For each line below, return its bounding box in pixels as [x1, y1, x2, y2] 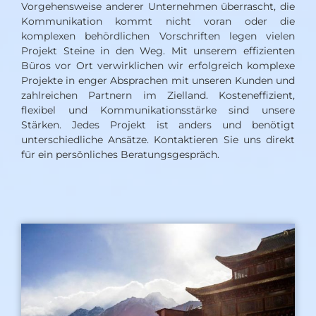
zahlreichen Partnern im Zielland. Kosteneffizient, [21, 89, 295, 102]
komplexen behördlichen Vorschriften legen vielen [21, 30, 295, 42]
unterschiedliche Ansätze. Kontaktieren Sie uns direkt [21, 133, 295, 146]
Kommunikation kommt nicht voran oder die [21, 15, 295, 28]
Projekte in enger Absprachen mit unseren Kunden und [21, 74, 295, 87]
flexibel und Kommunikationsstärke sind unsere [21, 104, 295, 116]
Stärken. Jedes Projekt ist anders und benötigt [21, 119, 295, 131]
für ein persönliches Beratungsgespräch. [21, 148, 219, 161]
